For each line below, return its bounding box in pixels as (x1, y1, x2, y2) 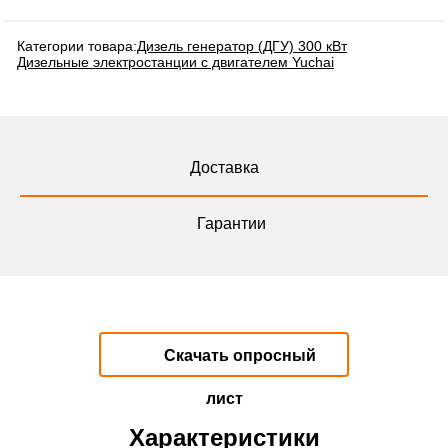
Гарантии (197, 215, 266, 233)
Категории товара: (17, 38, 137, 55)
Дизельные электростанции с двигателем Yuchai (17, 54, 334, 71)
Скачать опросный (160, 347, 316, 365)
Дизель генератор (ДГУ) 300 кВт (137, 38, 347, 55)
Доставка (189, 159, 259, 177)
